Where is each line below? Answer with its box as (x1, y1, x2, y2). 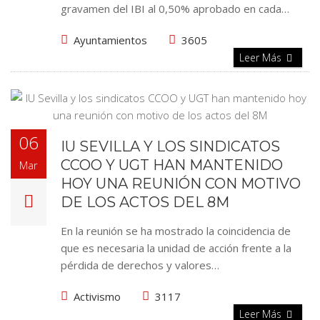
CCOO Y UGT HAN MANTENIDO (61, 156, 283, 174)
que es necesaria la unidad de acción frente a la (61, 241, 291, 255)
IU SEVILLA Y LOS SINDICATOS (61, 138, 280, 155)
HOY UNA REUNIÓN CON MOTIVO (61, 175, 301, 192)
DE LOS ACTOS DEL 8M (61, 194, 229, 211)
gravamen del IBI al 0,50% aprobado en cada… (61, 1, 289, 16)
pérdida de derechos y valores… (61, 258, 219, 272)
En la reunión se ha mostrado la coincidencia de (61, 224, 291, 238)
